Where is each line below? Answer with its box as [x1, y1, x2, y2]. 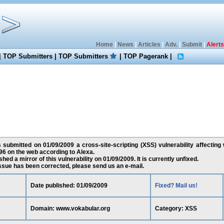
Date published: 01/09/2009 [30, 182, 107, 189]
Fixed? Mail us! [154, 182, 197, 189]
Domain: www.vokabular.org [30, 205, 110, 212]
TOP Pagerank [123, 52, 168, 60]
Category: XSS [154, 205, 197, 212]
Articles [137, 41, 160, 48]
